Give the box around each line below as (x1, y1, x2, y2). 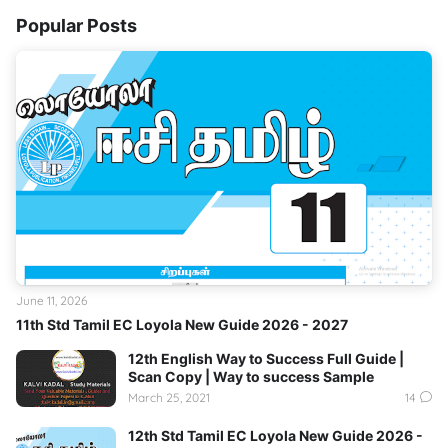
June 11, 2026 (16, 293, 87, 309)
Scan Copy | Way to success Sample (128, 368, 374, 386)
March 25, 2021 (128, 389, 210, 405)
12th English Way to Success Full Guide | (128, 350, 404, 368)
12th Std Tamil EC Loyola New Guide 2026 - (128, 426, 423, 444)
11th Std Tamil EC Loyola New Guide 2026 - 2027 (16, 316, 348, 334)
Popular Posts (16, 15, 137, 37)
